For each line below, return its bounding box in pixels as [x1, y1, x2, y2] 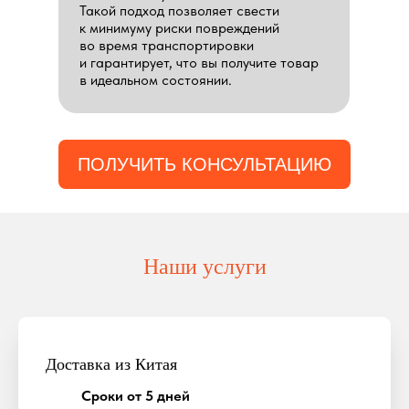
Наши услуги [142, 255, 267, 278]
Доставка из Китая [46, 355, 177, 373]
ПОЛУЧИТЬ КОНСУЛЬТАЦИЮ [78, 153, 331, 174]
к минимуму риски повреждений [79, 19, 279, 37]
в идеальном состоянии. [79, 71, 232, 89]
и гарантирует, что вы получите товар [79, 54, 319, 71]
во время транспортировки [79, 37, 254, 54]
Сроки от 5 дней [81, 387, 190, 404]
